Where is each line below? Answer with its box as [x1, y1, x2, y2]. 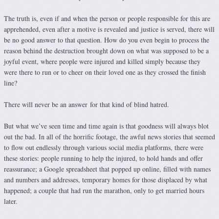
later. [4, 197, 18, 206]
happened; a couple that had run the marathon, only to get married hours [4, 186, 204, 196]
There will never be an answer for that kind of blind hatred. [4, 100, 169, 109]
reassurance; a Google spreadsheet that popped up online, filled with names [4, 164, 211, 174]
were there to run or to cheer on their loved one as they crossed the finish [4, 67, 206, 77]
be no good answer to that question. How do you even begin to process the [4, 35, 209, 45]
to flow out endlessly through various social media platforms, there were [4, 143, 203, 153]
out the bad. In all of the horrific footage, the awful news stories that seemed [4, 132, 215, 142]
